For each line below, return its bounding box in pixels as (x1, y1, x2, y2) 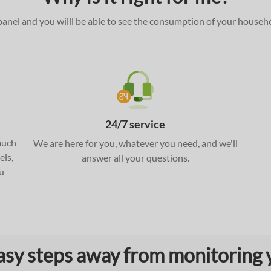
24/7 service (105, 117, 166, 131)
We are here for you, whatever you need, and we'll (33, 137, 238, 149)
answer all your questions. (81, 152, 189, 163)
